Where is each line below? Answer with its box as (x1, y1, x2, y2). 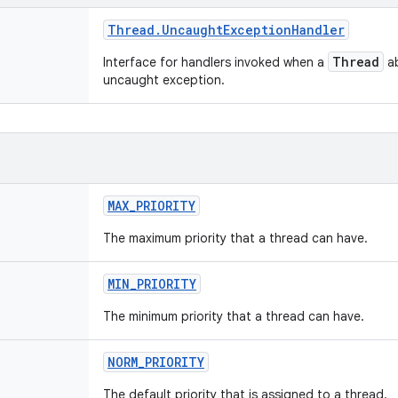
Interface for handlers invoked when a (103, 54, 328, 70)
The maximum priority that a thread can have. (103, 230, 368, 246)
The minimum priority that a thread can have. (103, 308, 364, 324)
